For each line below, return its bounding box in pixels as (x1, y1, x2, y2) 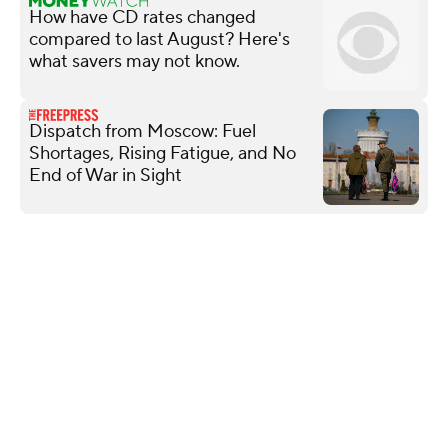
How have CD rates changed (29, 5, 256, 29)
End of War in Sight (29, 163, 182, 187)
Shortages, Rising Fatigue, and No (29, 141, 296, 165)
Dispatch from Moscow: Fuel (29, 119, 256, 143)
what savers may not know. (29, 49, 240, 73)
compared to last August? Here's (29, 27, 290, 51)
